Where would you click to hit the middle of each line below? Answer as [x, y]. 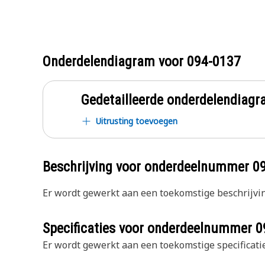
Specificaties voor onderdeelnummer [149, 228]
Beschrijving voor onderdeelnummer [148, 167]
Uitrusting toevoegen [137, 121]
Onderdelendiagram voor [115, 62]
